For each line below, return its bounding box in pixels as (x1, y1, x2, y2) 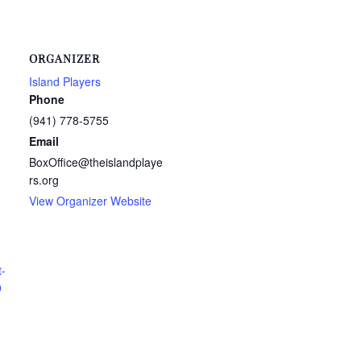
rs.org (29, 171, 59, 188)
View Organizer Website (29, 192, 151, 209)
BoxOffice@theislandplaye (29, 153, 163, 170)
